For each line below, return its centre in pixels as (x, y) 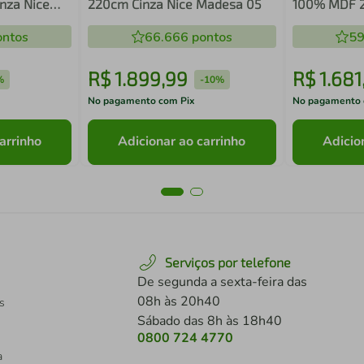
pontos (210, 37)
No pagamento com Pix (142, 101)
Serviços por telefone (228, 262)
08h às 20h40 (179, 301)
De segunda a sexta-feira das (222, 282)
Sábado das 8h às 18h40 (210, 321)
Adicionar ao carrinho (182, 142)
